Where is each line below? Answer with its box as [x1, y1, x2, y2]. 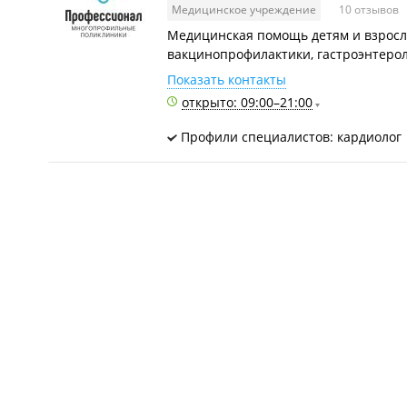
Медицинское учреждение [172, 2, 316, 17]
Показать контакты [167, 71, 286, 88]
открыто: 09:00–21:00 [182, 94, 313, 111]
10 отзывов [339, 2, 402, 17]
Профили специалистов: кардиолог [177, 128, 402, 145]
